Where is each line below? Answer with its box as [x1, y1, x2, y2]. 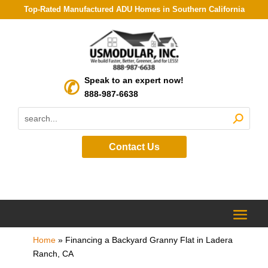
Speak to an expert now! [84, 75, 184, 85]
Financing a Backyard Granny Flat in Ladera [65, 234, 233, 245]
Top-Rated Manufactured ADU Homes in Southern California [23, 5, 245, 14]
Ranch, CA [32, 248, 74, 258]
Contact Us [108, 141, 160, 152]
